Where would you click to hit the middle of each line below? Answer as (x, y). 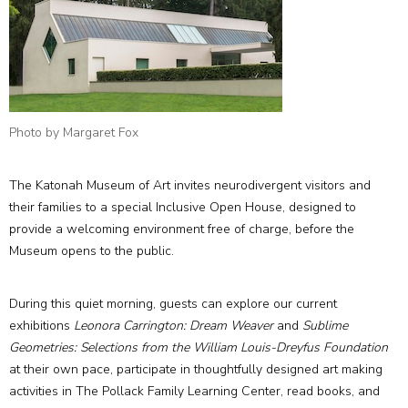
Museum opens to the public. (92, 251)
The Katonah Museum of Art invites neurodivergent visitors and (190, 185)
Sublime (325, 326)
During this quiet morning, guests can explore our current (173, 304)
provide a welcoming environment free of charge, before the (182, 229)
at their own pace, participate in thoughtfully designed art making (196, 369)
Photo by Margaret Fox (74, 133)
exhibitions (41, 326)
